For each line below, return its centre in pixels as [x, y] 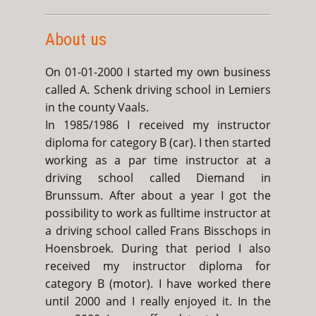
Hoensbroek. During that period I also [158, 249]
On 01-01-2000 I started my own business [158, 72]
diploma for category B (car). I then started [158, 143]
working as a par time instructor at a [158, 160]
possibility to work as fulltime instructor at [158, 213]
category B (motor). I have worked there [158, 284]
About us [76, 40]
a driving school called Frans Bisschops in [158, 231]
